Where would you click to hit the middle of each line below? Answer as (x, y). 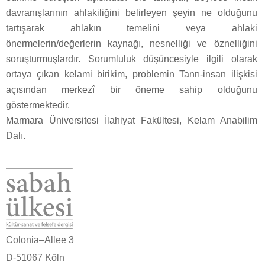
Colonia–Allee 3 (40, 240)
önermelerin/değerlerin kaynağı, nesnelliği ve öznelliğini (132, 43)
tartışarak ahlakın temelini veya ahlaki (132, 28)
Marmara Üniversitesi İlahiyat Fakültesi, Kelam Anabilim (132, 120)
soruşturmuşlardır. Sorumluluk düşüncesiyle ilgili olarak (132, 59)
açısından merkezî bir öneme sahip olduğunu (132, 89)
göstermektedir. (38, 105)
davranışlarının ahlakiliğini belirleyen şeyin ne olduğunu (132, 12)
